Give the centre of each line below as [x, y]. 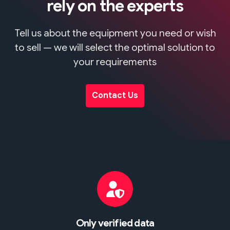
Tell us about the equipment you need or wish [115, 33]
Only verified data [115, 223]
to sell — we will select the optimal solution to [115, 47]
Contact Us [115, 96]
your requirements [115, 61]
